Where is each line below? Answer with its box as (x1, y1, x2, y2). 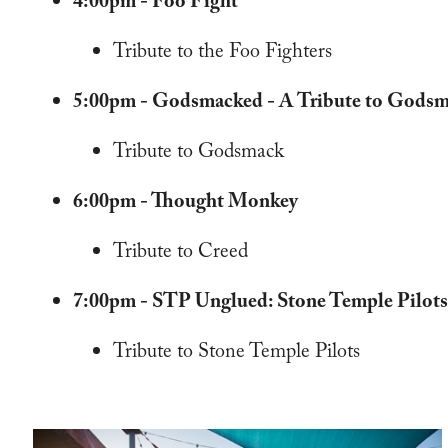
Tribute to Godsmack (113, 137, 285, 171)
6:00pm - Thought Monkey (73, 187, 299, 221)
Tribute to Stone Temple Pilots (113, 337, 361, 371)
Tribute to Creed (113, 237, 249, 271)
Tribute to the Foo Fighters (113, 37, 333, 71)
